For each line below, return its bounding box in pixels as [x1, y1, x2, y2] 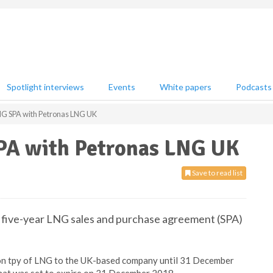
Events [108, 82, 135, 92]
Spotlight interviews [7, 82, 84, 92]
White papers [160, 82, 211, 92]
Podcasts [236, 82, 272, 92]
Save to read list [191, 168, 243, 177]
